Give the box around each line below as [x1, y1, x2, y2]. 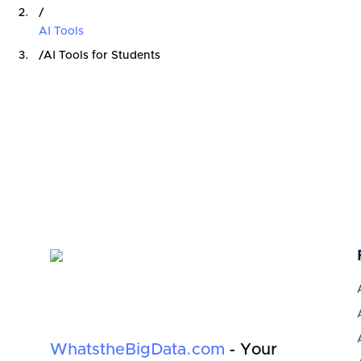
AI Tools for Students [44, 50, 160, 61]
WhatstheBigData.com [50, 342, 225, 358]
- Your [225, 342, 277, 358]
